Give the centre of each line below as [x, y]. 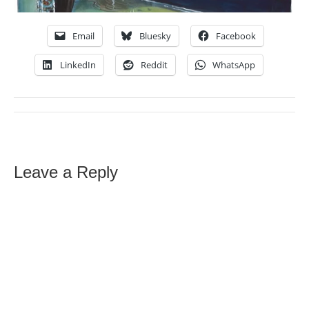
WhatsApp [234, 65]
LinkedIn [78, 65]
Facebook [236, 36]
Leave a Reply [66, 172]
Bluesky [155, 36]
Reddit [154, 65]
